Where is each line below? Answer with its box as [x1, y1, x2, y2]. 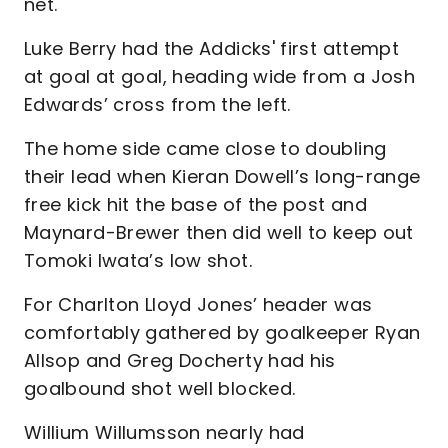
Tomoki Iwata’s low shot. [24, 248, 252, 273]
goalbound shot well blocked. [24, 376, 301, 401]
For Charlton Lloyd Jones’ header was [24, 292, 373, 317]
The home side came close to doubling [24, 136, 387, 161]
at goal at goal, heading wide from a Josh [24, 64, 416, 89]
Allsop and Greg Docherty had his [24, 348, 336, 373]
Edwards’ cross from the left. [24, 92, 297, 117]
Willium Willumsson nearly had [24, 420, 305, 445]
